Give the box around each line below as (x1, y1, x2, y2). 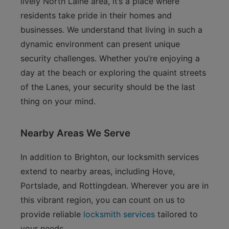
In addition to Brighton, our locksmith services (20, 152, 199, 162)
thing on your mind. (20, 96, 96, 106)
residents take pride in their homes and (20, 10, 172, 20)
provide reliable (20, 209, 83, 219)
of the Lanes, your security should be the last (20, 82, 195, 92)
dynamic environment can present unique (20, 39, 180, 49)
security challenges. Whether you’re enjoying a (20, 53, 200, 63)
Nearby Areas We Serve (20, 127, 130, 139)
